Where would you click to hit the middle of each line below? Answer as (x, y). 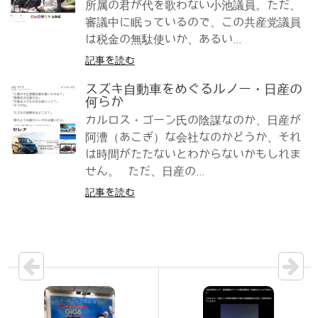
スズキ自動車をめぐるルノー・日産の (194, 90)
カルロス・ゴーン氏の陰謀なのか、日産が (193, 121)
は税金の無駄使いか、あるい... (163, 40)
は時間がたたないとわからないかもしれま (193, 155)
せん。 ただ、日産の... (145, 172)
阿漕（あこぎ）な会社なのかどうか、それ (193, 138)
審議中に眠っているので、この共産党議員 (193, 23)
